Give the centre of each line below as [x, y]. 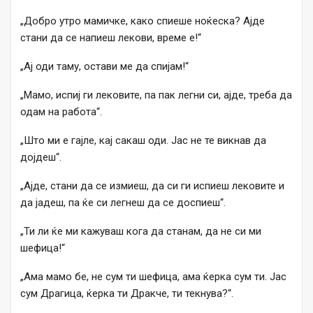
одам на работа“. [61, 112]
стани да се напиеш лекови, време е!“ [111, 38]
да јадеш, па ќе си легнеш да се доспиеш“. [123, 203]
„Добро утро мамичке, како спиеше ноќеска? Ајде [143, 21]
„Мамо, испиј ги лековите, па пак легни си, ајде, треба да [156, 95]
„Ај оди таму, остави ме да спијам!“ [104, 67]
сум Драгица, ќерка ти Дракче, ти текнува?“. [127, 294]
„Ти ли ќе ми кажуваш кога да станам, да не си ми [141, 232]
